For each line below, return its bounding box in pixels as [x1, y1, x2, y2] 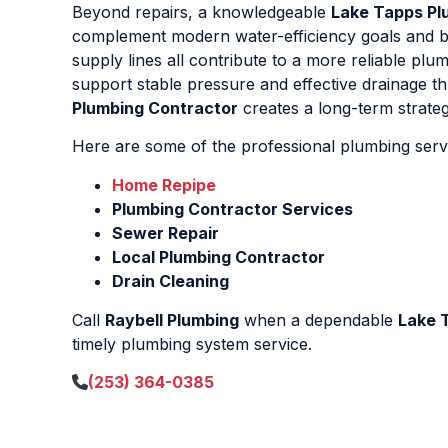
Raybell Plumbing [105, 309, 239, 330]
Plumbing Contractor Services [112, 198, 353, 219]
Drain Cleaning [112, 270, 229, 291]
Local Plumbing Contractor [112, 246, 325, 267]
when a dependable [239, 309, 398, 330]
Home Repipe [112, 174, 216, 195]
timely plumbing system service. [72, 333, 312, 354]
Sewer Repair [112, 222, 219, 243]
